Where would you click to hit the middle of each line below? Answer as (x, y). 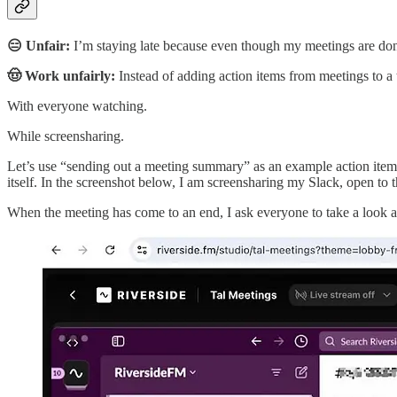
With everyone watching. (77, 106)
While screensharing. (66, 136)
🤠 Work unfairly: (61, 76)
